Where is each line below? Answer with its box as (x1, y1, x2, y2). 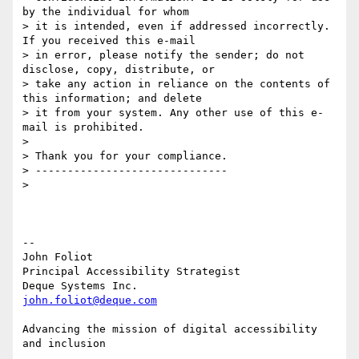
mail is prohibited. (22, 121, 144, 134)
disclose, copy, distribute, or (22, 63, 215, 76)
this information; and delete (22, 92, 202, 105)
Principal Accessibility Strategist (22, 265, 240, 278)
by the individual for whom (22, 6, 189, 18)
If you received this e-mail (22, 34, 196, 47)
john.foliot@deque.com (22, 294, 157, 307)
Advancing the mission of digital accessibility (22, 323, 317, 336)
